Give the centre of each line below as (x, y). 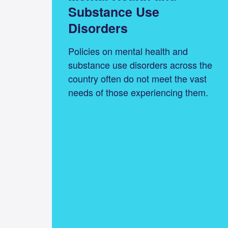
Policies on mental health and (128, 51)
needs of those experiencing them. (138, 92)
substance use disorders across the (140, 64)
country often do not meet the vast (138, 78)
